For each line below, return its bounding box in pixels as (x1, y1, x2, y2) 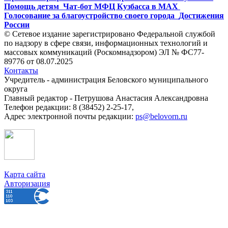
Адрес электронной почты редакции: (4, 111, 135, 121)
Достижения (179, 11, 224, 20)
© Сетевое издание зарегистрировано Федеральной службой (4, 29, 215, 38)
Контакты (4, 66, 38, 75)
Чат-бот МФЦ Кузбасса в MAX (63, 2, 178, 11)
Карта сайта (4, 169, 45, 179)
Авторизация (4, 179, 50, 188)
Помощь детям (4, 2, 59, 11)
